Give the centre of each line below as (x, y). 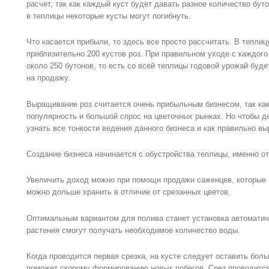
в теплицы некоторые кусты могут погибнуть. (109, 16)
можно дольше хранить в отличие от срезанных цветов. (128, 192)
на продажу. (48, 78)
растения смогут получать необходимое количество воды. (133, 230)
